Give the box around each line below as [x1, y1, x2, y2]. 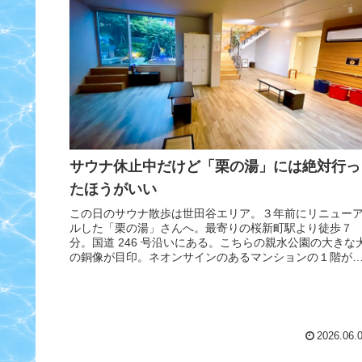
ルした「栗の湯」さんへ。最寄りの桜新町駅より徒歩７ [69, 221, 352, 235]
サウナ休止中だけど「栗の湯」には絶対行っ [69, 158, 360, 175]
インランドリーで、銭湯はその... [69, 265, 238, 279]
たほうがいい [69, 180, 157, 197]
